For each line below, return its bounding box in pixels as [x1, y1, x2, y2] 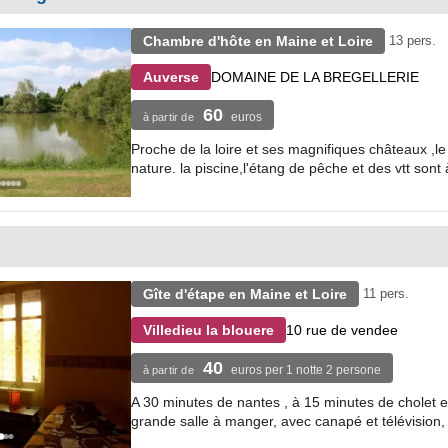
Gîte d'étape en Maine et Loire [142, 286, 347, 302]
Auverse [142, 69, 199, 85]
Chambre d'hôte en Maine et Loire [142, 33, 373, 49]
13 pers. [388, 33, 436, 48]
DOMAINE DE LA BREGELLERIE [210, 68, 419, 85]
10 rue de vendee [285, 321, 398, 338]
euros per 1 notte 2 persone [230, 363, 381, 377]
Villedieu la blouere [142, 322, 274, 338]
